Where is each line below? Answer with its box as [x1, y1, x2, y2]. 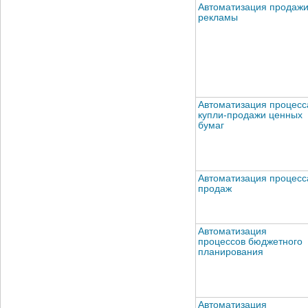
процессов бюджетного [198, 236, 302, 247]
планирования [198, 246, 263, 257]
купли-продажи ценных [198, 109, 302, 120]
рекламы [198, 12, 238, 23]
